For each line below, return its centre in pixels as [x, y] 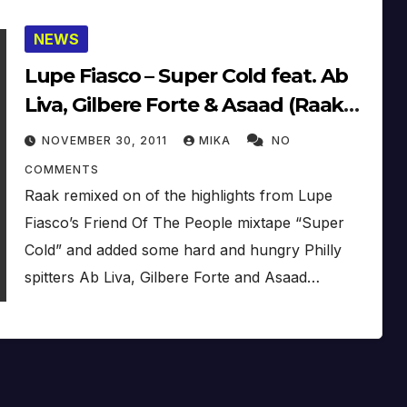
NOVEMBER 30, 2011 [106, 140]
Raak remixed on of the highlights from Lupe [178, 195]
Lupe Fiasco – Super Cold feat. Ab [186, 75]
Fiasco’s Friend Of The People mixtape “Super [184, 222]
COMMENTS [61, 169]
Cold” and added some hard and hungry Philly [183, 249]
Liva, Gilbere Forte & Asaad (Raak [184, 104]
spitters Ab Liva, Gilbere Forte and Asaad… [172, 277]
